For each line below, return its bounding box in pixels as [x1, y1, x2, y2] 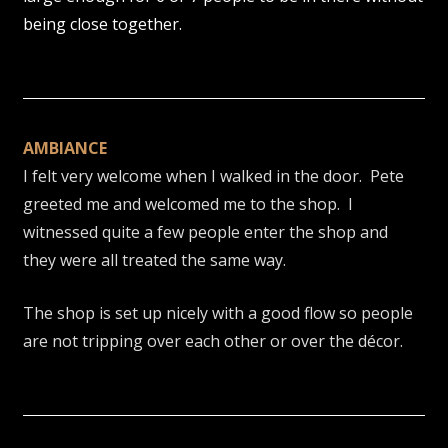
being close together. [23, 12, 191, 35]
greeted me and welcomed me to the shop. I [23, 192, 354, 215]
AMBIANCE [23, 136, 108, 159]
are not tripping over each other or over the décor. [23, 329, 412, 352]
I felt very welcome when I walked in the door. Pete [23, 164, 405, 187]
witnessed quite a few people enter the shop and [23, 220, 389, 243]
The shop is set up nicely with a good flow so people [23, 301, 414, 324]
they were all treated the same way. [23, 248, 295, 271]
